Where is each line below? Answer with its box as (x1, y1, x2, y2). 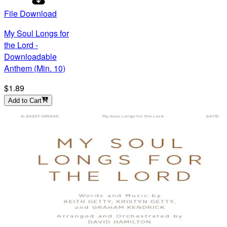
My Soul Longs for (4, 27, 69, 39)
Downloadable (4, 50, 57, 62)
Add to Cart (8, 96, 42, 104)
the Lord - (4, 39, 38, 51)
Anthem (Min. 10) (4, 62, 65, 74)
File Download (4, 7, 57, 19)
